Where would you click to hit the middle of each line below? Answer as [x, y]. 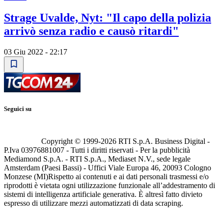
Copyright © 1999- [71, 141]
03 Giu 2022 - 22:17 [36, 52]
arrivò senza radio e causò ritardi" [91, 31]
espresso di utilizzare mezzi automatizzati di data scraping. [94, 203]
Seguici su [18, 109]
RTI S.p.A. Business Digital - [163, 141]
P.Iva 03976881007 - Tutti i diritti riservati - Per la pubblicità [97, 150]
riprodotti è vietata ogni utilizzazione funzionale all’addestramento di [110, 186]
